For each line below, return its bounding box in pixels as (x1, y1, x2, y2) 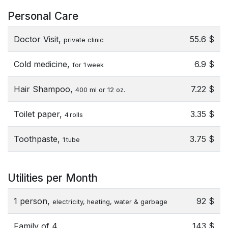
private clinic (64, 36, 104, 44)
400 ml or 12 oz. (75, 86, 125, 94)
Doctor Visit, (14, 34, 64, 44)
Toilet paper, (14, 109, 65, 119)
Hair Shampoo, (14, 84, 75, 94)
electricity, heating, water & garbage (52, 198, 167, 206)
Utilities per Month (8, 172, 98, 184)
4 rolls (65, 111, 83, 119)
